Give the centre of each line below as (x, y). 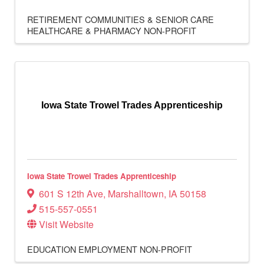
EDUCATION (52, 249)
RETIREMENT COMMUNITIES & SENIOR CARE (121, 19)
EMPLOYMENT (108, 249)
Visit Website (66, 224)
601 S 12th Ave (71, 193)
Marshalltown (136, 193)
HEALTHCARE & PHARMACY (84, 31)
